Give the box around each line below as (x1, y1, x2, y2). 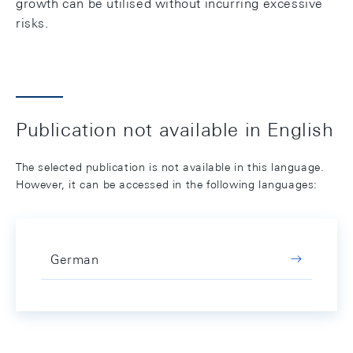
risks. (16, 16, 49, 31)
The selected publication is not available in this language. (16, 161, 325, 173)
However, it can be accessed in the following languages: (16, 178, 318, 191)
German (50, 252, 99, 267)
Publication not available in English (16, 118, 334, 140)
